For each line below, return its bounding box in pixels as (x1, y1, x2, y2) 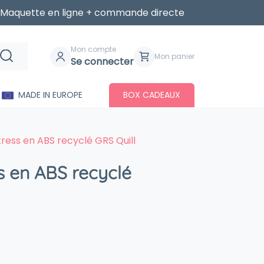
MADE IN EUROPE (18, 89, 82, 101)
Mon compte (71, 44, 116, 54)
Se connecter (71, 55, 134, 68)
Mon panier (154, 51, 194, 61)
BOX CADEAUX (123, 89, 180, 101)
